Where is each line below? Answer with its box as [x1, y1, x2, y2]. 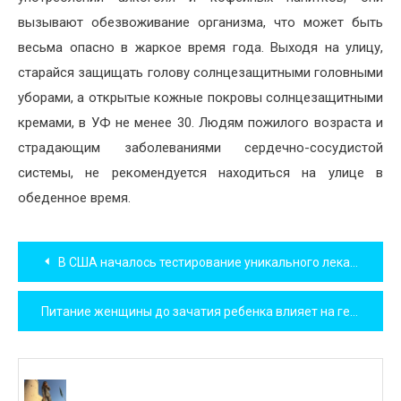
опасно [69, 38, 115, 55]
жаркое [134, 38, 182, 55]
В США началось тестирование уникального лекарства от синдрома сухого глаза [58, 254, 350, 269]
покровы [207, 89, 262, 106]
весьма [18, 38, 63, 55]
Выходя [270, 38, 318, 55]
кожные [154, 89, 204, 106]
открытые [88, 89, 155, 106]
